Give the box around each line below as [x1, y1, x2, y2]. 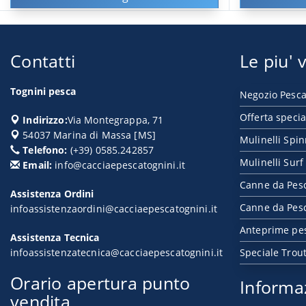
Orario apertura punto [10, 271, 191, 294]
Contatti [10, 49, 76, 72]
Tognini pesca [10, 85, 76, 98]
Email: [20, 158, 53, 171]
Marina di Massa [53, 128, 132, 141]
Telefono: [20, 143, 68, 156]
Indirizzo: [20, 113, 68, 126]
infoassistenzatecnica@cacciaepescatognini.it [10, 246, 223, 259]
